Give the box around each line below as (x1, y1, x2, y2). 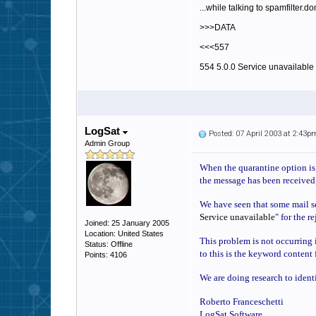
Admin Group (85, 139, 130, 147)
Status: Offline (85, 240, 133, 248)
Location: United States (85, 229, 164, 238)
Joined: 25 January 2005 (85, 219, 169, 227)
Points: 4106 (85, 250, 127, 259)
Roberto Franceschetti (200, 296, 284, 307)
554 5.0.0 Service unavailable (200, 62, 314, 72)
